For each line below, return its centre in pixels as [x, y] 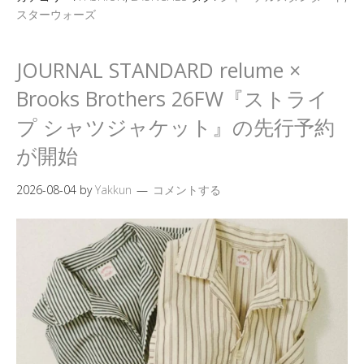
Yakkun [113, 190]
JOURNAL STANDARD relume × [158, 70]
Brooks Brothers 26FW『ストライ [172, 98]
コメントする [187, 190]
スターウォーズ [56, 14]
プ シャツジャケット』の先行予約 [175, 127]
